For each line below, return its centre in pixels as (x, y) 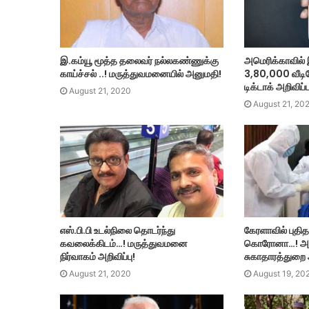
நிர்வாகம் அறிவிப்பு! (98, 256)
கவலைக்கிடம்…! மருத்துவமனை (124, 243)
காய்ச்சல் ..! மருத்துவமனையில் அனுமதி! (141, 74)
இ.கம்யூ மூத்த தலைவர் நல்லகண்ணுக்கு (139, 61)
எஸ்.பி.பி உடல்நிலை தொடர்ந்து (118, 230)
